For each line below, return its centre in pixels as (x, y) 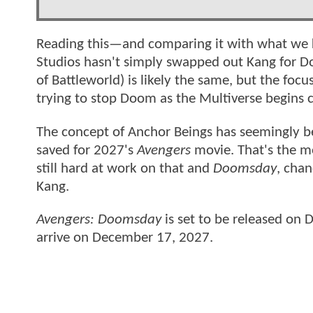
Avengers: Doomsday (99, 220)
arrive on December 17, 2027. (125, 238)
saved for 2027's (87, 150)
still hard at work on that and (125, 168)
